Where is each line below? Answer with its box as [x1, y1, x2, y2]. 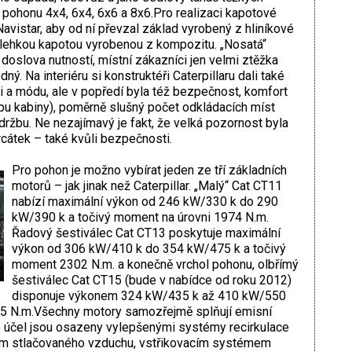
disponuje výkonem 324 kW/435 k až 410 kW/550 [11, 288, 286, 304]
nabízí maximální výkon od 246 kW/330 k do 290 [11, 194, 278, 210]
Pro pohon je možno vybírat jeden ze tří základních [11, 163, 287, 178]
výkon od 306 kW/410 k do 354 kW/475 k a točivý [11, 241, 286, 257]
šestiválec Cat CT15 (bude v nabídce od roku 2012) [11, 273, 291, 288]
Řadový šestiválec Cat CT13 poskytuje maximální [11, 225, 280, 241]
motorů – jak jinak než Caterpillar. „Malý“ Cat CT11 [11, 178, 282, 194]
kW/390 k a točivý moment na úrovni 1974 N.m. [11, 210, 269, 225]
